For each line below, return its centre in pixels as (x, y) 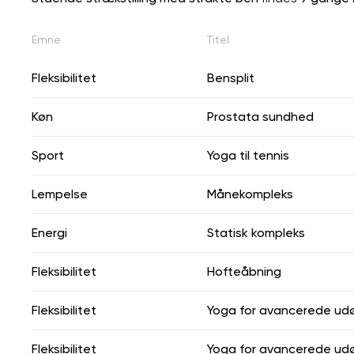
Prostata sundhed (260, 116)
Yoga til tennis (248, 155)
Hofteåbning (244, 271)
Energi (49, 232)
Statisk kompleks (256, 232)
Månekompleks (250, 194)
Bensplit (231, 77)
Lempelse (60, 194)
